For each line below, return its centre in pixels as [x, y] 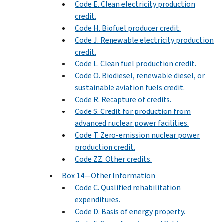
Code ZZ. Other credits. [113, 159]
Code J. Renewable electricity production [144, 40]
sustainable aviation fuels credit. [130, 87]
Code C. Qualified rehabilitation [128, 187]
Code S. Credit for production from [133, 111]
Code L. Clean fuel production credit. [136, 63]
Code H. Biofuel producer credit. [128, 28]
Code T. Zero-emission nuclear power [137, 135]
